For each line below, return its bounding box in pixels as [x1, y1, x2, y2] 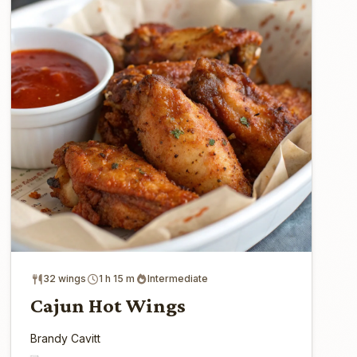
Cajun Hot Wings [30, 294, 186, 318]
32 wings [43, 273, 87, 285]
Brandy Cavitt [30, 331, 101, 346]
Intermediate [147, 273, 209, 285]
